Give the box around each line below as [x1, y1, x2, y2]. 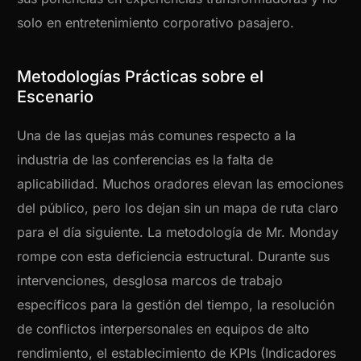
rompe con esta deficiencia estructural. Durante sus [17, 248, 330, 265]
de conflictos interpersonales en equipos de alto [17, 321, 310, 338]
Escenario [17, 87, 94, 107]
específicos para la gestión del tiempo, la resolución [17, 297, 335, 313]
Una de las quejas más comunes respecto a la [17, 127, 297, 144]
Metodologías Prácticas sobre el [17, 67, 264, 87]
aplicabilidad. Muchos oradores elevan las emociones [17, 176, 344, 193]
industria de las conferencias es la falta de [17, 151, 274, 168]
